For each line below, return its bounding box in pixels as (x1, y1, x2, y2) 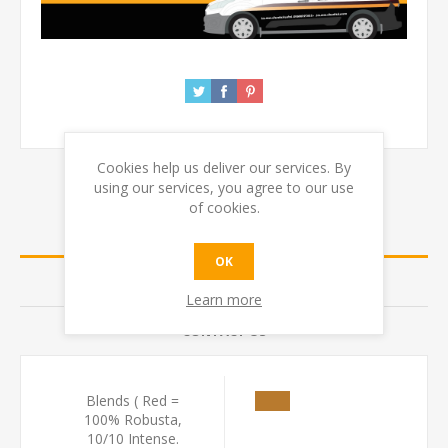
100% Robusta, (83, 409, 182, 429)
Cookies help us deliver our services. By (97, 157, 351, 177)
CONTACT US (181, 321, 267, 340)
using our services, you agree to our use (94, 177, 354, 197)
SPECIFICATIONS (171, 223, 277, 242)
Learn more (186, 289, 262, 309)
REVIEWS (196, 272, 252, 291)
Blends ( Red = (86, 390, 179, 410)
